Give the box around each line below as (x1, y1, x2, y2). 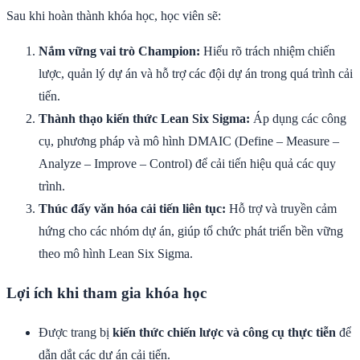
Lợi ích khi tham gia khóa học (6, 284, 207, 302)
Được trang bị (39, 325, 112, 340)
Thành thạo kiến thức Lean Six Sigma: (39, 111, 250, 125)
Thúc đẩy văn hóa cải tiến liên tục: (39, 201, 226, 215)
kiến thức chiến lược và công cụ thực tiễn (112, 325, 336, 340)
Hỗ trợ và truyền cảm (226, 201, 337, 215)
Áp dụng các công (250, 111, 346, 125)
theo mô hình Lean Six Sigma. (39, 246, 193, 260)
